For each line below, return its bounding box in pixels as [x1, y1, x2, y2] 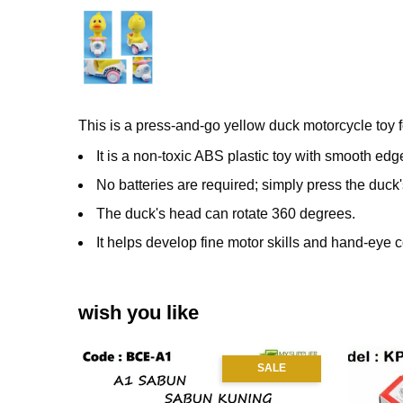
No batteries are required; [96, 176, 262, 193]
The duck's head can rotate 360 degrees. [96, 205, 355, 221]
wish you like [78, 300, 199, 324]
